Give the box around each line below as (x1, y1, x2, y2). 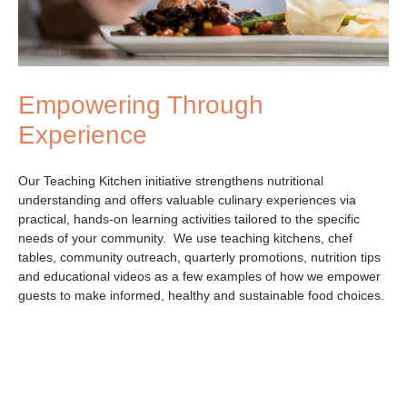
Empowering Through (18, 90, 263, 119)
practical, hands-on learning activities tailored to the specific (18, 211, 360, 226)
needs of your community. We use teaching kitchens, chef (18, 230, 352, 245)
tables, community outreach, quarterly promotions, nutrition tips (18, 249, 381, 264)
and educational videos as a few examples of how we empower (18, 268, 381, 283)
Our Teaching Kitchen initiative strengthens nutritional (18, 173, 323, 188)
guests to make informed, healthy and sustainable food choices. (18, 287, 384, 303)
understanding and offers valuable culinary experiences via (18, 192, 356, 207)
